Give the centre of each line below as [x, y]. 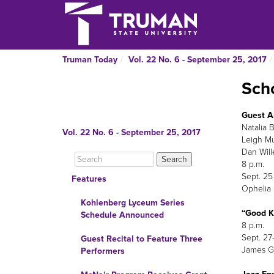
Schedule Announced [122, 215]
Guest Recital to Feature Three [142, 239]
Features [89, 179]
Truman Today [90, 60]
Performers [103, 251]
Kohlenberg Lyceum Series [133, 203]
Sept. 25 [257, 176]
